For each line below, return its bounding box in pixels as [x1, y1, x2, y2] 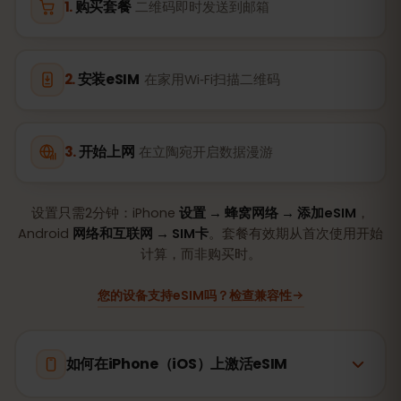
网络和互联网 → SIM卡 [73, 224, 209, 243]
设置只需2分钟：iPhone [31, 203, 179, 222]
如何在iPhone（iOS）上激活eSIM [65, 353, 288, 374]
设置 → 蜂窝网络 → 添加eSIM [179, 203, 356, 222]
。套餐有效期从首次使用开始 [209, 224, 383, 243]
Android [18, 224, 73, 243]
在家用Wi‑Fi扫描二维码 [143, 71, 280, 89]
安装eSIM [77, 70, 140, 89]
